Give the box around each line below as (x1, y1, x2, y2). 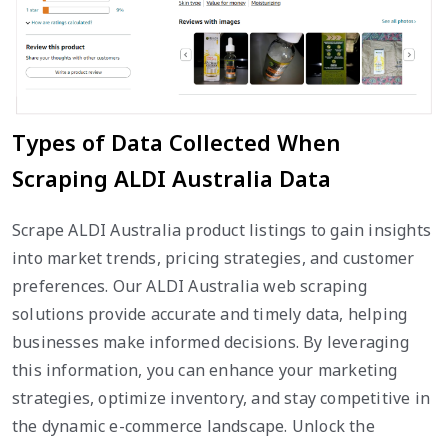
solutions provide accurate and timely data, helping (12, 302, 408, 325)
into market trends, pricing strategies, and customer (12, 246, 415, 269)
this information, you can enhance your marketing (12, 358, 398, 381)
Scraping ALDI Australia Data (12, 162, 331, 193)
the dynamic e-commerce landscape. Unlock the (12, 414, 375, 437)
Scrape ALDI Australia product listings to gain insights (12, 218, 432, 241)
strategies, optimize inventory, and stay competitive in (12, 386, 431, 409)
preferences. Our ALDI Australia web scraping (12, 274, 367, 297)
